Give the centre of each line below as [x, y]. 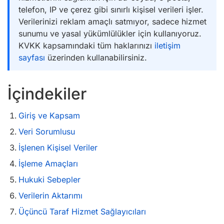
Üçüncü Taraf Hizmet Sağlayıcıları [82, 211]
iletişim [167, 45]
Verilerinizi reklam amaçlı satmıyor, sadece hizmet [112, 21]
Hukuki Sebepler [49, 179]
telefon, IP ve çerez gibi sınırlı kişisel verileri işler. [111, 9]
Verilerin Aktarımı [50, 195]
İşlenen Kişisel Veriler [58, 147]
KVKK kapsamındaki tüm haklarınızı [86, 45]
